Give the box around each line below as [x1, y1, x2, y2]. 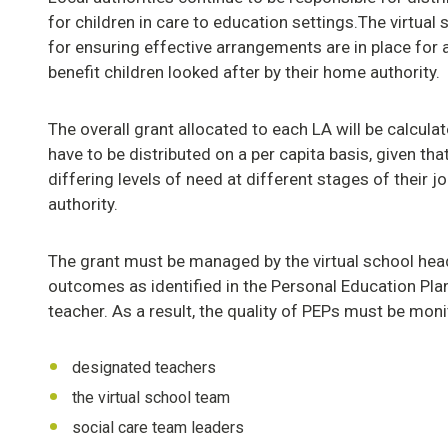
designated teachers [72, 358, 216, 378]
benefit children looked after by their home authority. [48, 62, 440, 83]
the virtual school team [72, 388, 230, 408]
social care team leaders [72, 418, 244, 438]
